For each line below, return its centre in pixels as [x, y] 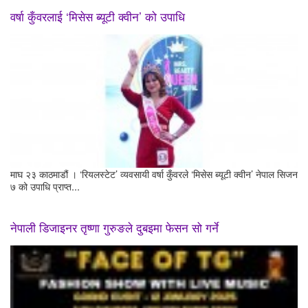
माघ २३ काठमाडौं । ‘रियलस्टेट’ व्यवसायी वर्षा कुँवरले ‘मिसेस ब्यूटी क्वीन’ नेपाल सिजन [154, 174]
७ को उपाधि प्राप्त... [45, 186]
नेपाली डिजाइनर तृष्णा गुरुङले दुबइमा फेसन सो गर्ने [114, 228]
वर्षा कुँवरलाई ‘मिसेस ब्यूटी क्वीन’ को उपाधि [98, 16]
